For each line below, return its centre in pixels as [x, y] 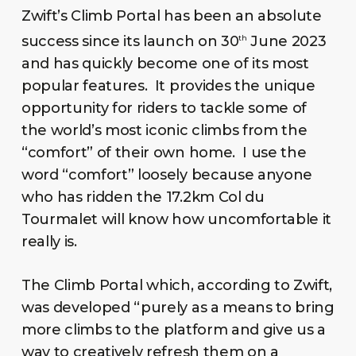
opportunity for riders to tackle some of [164, 108]
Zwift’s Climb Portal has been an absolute [171, 15]
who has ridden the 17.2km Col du [143, 197]
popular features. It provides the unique [168, 85]
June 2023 [286, 41]
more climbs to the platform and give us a [173, 329]
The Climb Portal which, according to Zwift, [177, 285]
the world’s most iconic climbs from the [164, 130]
